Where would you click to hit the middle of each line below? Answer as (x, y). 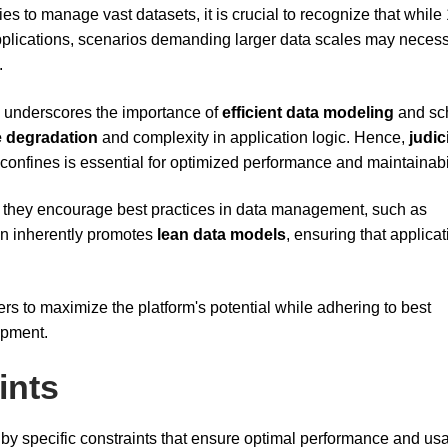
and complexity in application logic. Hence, (253, 137)
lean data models (221, 235)
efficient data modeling (308, 112)
